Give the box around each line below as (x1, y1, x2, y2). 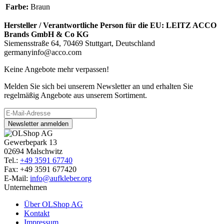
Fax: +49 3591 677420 (4, 165, 76, 174)
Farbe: (5, 2, 28, 11)
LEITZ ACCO (166, 21, 216, 30)
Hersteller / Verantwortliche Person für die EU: (4, 21, 164, 30)
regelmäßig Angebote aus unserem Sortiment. (4, 91, 147, 100)
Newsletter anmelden (40, 120, 68, 128)
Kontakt (24, 209, 49, 218)
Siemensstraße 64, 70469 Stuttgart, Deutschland (4, 39, 155, 48)
